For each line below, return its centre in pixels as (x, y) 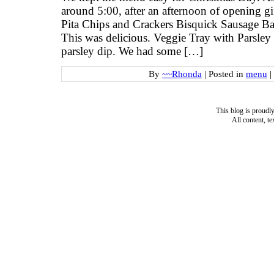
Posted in (227, 74)
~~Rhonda (182, 74)
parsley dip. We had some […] (132, 51)
